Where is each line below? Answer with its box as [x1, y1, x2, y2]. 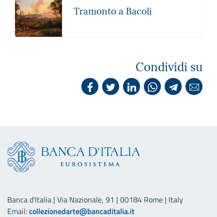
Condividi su [136, 59, 202, 75]
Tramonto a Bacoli [73, 5, 152, 17]
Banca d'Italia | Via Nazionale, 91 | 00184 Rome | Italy [7, 194, 183, 205]
